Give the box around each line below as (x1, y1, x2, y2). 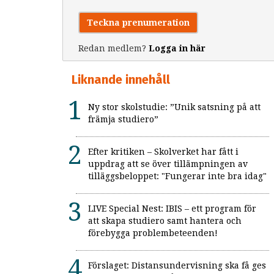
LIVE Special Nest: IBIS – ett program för (88, 204, 256, 214)
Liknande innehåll (72, 72, 170, 87)
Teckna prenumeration (87, 18, 190, 28)
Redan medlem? (78, 43, 149, 54)
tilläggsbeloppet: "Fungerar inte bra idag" (88, 171, 267, 182)
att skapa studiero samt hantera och (88, 216, 242, 226)
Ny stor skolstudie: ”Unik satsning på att (88, 102, 261, 113)
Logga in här (149, 43, 206, 54)
